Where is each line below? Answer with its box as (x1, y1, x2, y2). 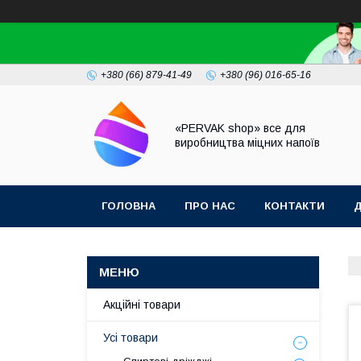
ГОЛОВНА (102, 200, 156, 212)
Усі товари (103, 331, 158, 344)
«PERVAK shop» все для (175, 122, 305, 135)
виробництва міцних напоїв (175, 136, 320, 149)
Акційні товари (103, 298, 180, 311)
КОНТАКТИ (264, 200, 325, 212)
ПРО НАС (185, 200, 235, 212)
